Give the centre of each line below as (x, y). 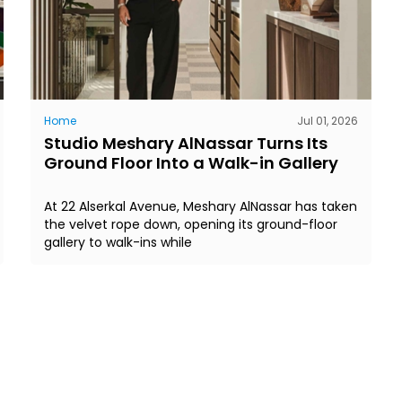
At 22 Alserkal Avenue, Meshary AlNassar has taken (201, 206)
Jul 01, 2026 (328, 120)
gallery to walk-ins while (118, 242)
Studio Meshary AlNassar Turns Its (186, 143)
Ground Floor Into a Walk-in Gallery (191, 162)
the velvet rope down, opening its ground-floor (191, 224)
